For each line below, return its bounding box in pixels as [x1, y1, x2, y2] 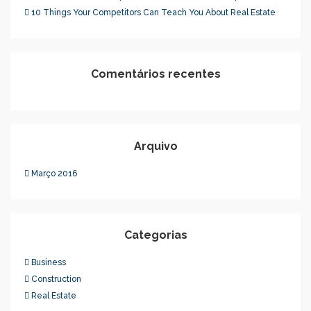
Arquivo [133, 140, 178, 153]
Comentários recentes [90, 67, 221, 81]
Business [31, 258, 66, 267]
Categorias [124, 228, 187, 242]
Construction [31, 274, 81, 284]
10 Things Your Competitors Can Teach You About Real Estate [31, 8, 276, 17]
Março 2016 [31, 169, 77, 178]
